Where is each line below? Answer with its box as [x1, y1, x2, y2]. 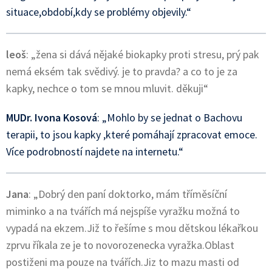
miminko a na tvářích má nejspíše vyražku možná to [6, 204, 240, 218]
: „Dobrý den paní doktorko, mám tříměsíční [29, 187, 227, 201]
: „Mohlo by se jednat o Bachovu [97, 110, 242, 124]
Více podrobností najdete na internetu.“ [6, 144, 183, 158]
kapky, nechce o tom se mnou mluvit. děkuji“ [6, 81, 208, 95]
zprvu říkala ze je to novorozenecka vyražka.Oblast [6, 238, 234, 252]
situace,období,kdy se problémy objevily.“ [6, 5, 191, 19]
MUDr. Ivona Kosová [6, 110, 97, 124]
